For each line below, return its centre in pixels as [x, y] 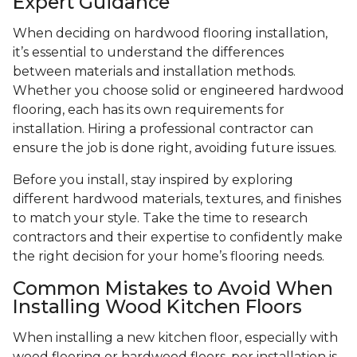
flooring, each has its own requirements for [149, 110]
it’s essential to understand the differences [148, 53]
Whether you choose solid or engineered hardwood [178, 91]
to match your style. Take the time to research [160, 218]
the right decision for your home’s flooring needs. [169, 257]
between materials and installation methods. [154, 72]
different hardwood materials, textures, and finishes [177, 199]
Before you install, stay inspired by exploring [153, 180]
